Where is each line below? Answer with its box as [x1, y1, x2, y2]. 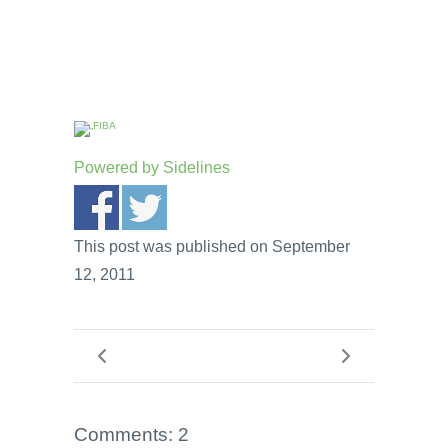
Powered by [74, 158, 163, 176]
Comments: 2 [74, 424, 189, 446]
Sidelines [163, 158, 230, 176]
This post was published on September [74, 237, 350, 255]
